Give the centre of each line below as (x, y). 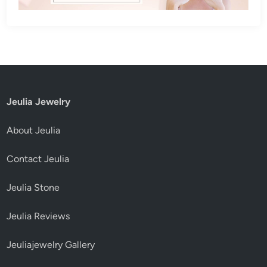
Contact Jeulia (38, 159)
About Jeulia (34, 131)
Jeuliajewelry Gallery (51, 245)
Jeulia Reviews (38, 216)
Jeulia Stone (33, 188)
